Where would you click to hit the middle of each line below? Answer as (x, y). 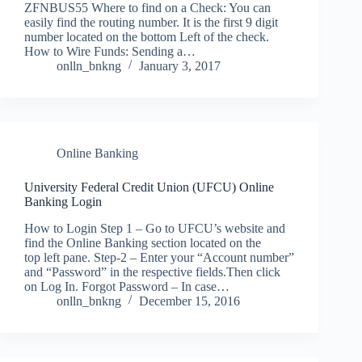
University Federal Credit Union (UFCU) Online (149, 187)
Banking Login (63, 201)
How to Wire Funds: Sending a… (110, 51)
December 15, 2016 (189, 301)
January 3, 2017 (180, 65)
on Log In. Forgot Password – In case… (127, 286)
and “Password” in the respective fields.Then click (152, 271)
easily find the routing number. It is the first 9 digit (151, 22)
